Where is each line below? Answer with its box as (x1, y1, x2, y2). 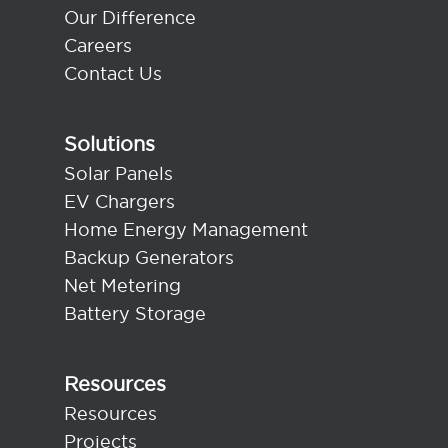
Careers (64, 34, 132, 58)
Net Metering (64, 274, 181, 298)
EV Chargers (64, 190, 175, 214)
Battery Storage (64, 302, 206, 326)
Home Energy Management (64, 218, 308, 242)
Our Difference (64, 6, 196, 30)
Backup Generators (64, 246, 234, 270)
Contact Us (64, 62, 162, 86)
